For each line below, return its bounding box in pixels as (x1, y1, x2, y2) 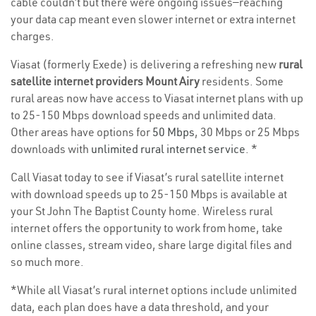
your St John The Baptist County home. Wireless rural (11, 204, 273, 219)
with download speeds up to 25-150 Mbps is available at (11, 187, 287, 202)
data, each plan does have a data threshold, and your (11, 300, 269, 315)
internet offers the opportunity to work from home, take (11, 221, 283, 236)
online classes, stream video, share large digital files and (11, 238, 292, 253)
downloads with (11, 142, 91, 157)
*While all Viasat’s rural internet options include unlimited (11, 283, 297, 298)
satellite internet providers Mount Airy (11, 74, 202, 89)
